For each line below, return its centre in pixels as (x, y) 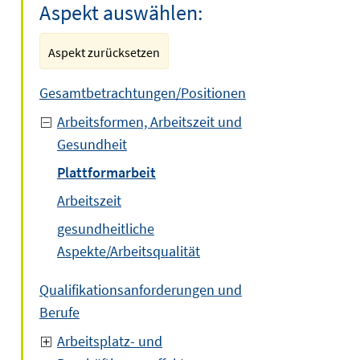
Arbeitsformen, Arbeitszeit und (149, 122)
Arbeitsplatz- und (110, 341)
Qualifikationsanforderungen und (141, 290)
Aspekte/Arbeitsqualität (129, 251)
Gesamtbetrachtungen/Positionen (143, 93)
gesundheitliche (106, 229)
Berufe (59, 312)
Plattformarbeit (106, 172)
